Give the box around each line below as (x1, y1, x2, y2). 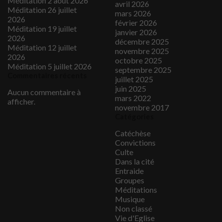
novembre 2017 (114, 103, 169, 112)
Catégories (114, 112, 154, 121)
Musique (114, 194, 145, 204)
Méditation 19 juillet (7, 23, 77, 33)
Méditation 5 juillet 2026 (7, 61, 92, 71)
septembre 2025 (114, 65, 171, 74)
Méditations (114, 185, 157, 194)
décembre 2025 (114, 37, 169, 46)
